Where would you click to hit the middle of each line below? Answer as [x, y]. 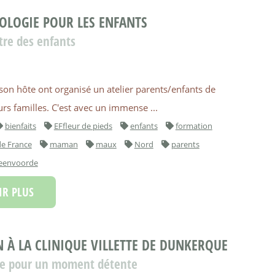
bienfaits [20, 126]
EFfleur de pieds [83, 126]
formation [194, 126]
